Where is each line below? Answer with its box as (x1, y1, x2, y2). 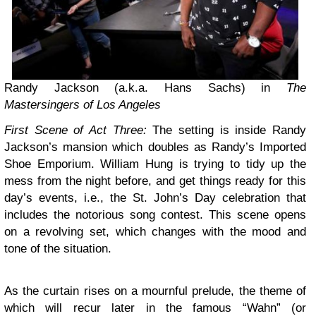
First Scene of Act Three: (4, 123, 153, 138)
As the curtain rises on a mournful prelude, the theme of (4, 284, 306, 298)
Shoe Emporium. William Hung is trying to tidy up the (4, 157, 306, 171)
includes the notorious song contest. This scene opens (4, 208, 306, 222)
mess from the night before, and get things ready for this (4, 174, 306, 188)
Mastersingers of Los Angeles (4, 98, 161, 112)
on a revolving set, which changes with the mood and (4, 225, 306, 239)
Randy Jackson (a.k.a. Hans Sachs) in (4, 81, 286, 95)
